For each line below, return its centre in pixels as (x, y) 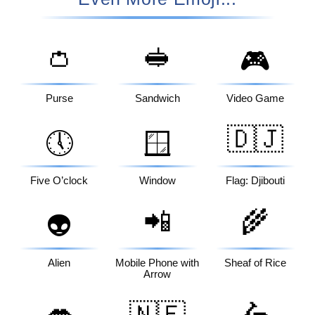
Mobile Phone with (157, 263)
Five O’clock (59, 181)
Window (157, 181)
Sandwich (157, 99)
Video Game (256, 99)
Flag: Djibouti (256, 181)
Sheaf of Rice (256, 263)
